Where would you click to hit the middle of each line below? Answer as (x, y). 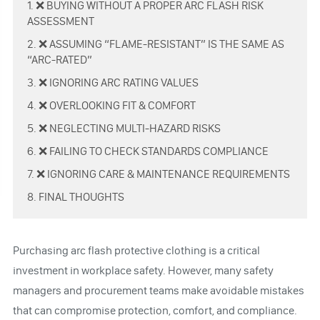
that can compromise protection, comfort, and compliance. (155, 310)
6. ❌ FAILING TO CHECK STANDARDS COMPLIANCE (147, 151)
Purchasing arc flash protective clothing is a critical (136, 250)
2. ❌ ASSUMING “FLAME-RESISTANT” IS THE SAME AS (155, 44)
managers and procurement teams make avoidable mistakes (158, 290)
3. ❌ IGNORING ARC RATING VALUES (112, 82)
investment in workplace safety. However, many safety (143, 270)
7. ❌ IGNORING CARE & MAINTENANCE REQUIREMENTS (158, 174)
